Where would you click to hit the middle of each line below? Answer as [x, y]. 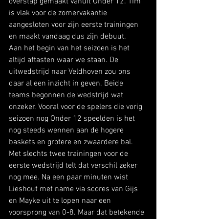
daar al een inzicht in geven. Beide [67, 83]
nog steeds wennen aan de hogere [67, 130]
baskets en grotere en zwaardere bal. [72, 142]
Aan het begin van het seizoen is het [70, 48]
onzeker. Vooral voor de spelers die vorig [77, 107]
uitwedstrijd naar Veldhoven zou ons [71, 72]
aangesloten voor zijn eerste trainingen [75, 25]
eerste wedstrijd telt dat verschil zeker [74, 165]
